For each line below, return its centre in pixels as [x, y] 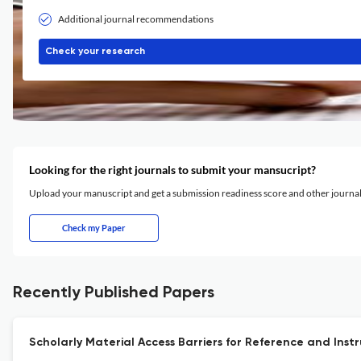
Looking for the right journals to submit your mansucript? [172, 170]
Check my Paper [94, 228]
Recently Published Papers [114, 293]
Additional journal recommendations [136, 19]
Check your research [95, 52]
